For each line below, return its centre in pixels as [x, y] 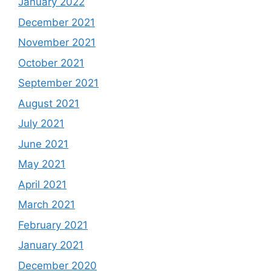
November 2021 [57, 43]
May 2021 [42, 164]
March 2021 [47, 205]
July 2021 [41, 124]
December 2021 [57, 22]
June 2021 [43, 144]
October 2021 [51, 63]
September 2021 [58, 83]
